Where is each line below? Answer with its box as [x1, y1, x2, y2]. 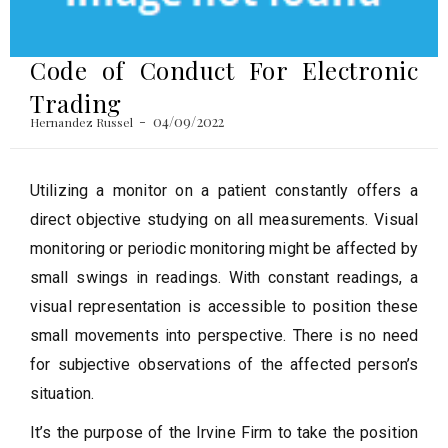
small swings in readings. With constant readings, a [30, 267, 418, 287]
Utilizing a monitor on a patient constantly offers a [30, 180, 418, 200]
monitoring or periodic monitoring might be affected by [30, 238, 418, 258]
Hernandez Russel [30, 113, 134, 130]
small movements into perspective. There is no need [30, 325, 418, 345]
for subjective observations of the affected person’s [30, 354, 418, 374]
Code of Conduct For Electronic [30, 53, 418, 86]
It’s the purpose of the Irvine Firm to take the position [30, 422, 418, 442]
